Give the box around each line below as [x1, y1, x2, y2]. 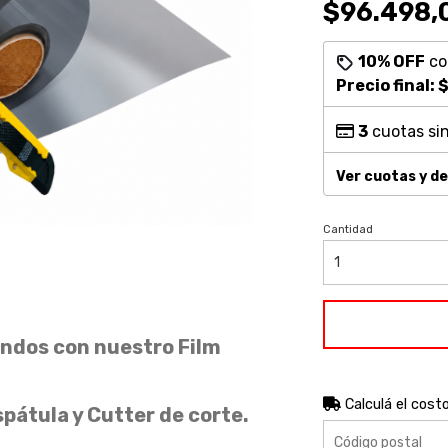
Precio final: [335, 76, 438, 95]
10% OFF [357, 52, 425, 71]
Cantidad [322, 223, 373, 236]
